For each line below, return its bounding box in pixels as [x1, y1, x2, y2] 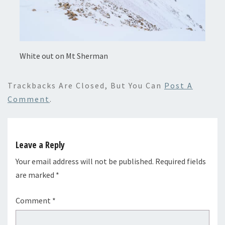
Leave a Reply [16, 138, 65, 151]
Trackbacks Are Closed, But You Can [8, 80, 164, 90]
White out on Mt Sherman [20, 50, 108, 61]
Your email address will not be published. [16, 156, 154, 166]
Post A [164, 80, 193, 90]
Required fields [155, 156, 206, 166]
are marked [16, 169, 56, 180]
